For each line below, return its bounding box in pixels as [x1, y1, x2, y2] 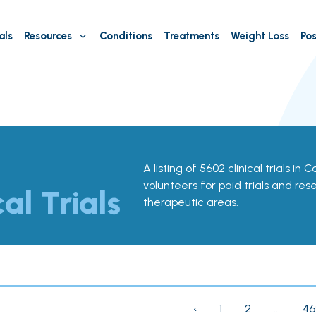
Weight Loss [230, 30, 289, 42]
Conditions [99, 30, 152, 42]
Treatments [163, 30, 219, 42]
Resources [23, 30, 72, 42]
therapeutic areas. [142, 195, 238, 209]
